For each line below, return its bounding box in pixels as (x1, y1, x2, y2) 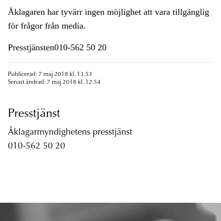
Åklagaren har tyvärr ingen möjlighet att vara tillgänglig (8, 7, 209, 17)
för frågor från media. (8, 21, 86, 31)
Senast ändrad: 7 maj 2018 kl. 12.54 (8, 79, 101, 86)
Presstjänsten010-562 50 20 (8, 42, 107, 53)
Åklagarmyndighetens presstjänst (8, 128, 132, 138)
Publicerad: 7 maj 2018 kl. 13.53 (8, 72, 92, 78)
